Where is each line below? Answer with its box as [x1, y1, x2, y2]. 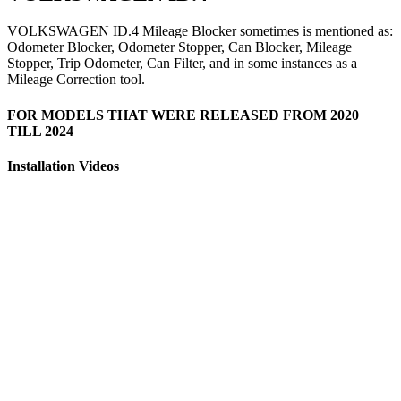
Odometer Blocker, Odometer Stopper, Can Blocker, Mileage [7, 39, 352, 55]
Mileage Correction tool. [7, 72, 145, 88]
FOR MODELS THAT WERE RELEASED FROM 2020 [7, 107, 359, 123]
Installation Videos [7, 158, 119, 174]
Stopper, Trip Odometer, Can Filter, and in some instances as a [7, 55, 357, 72]
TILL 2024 [7, 123, 73, 139]
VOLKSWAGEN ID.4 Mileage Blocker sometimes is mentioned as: [7, 23, 393, 39]
